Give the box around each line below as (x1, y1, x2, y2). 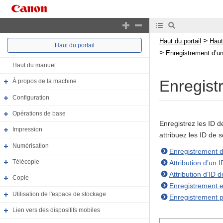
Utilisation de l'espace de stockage (12, 190, 106, 198)
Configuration (12, 94, 49, 101)
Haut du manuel (12, 62, 56, 69)
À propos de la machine (12, 78, 77, 85)
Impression (12, 126, 42, 133)
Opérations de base (12, 110, 66, 117)
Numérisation (12, 142, 49, 149)
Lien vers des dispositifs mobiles (12, 207, 100, 214)
